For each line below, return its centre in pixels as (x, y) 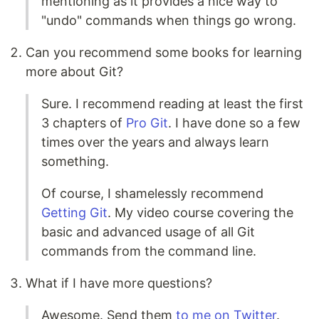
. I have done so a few (234, 123)
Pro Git (147, 123)
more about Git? (74, 72)
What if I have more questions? (119, 283)
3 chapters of (84, 123)
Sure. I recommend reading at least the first (172, 104)
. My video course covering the (200, 213)
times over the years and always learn (155, 142)
